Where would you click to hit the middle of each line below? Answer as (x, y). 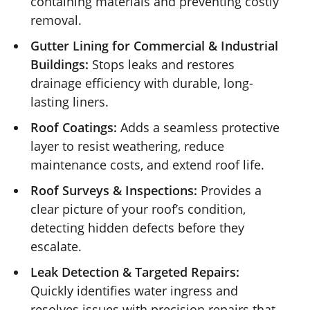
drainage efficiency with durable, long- (142, 83)
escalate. (56, 246)
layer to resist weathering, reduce (127, 146)
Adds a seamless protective (198, 127)
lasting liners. (70, 101)
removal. (56, 20)
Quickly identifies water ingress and (134, 290)
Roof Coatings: (74, 127)
